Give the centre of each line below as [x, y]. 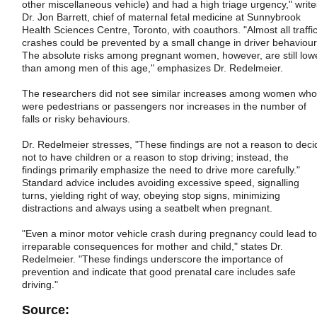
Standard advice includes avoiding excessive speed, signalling [161, 182]
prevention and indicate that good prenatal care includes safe [159, 271]
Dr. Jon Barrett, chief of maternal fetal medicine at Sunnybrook [161, 17]
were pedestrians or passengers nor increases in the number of [164, 106]
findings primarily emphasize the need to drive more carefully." [161, 169]
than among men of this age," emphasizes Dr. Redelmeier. [152, 68]
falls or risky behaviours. [76, 119]
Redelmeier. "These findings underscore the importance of [152, 259]
